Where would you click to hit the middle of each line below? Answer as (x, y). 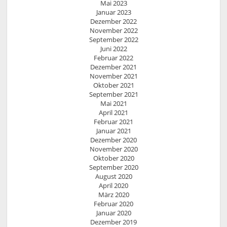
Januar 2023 (113, 12)
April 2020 (113, 185)
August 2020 (113, 176)
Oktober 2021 (113, 85)
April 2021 (113, 112)
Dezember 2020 (113, 140)
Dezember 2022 (113, 21)
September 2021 (113, 94)
